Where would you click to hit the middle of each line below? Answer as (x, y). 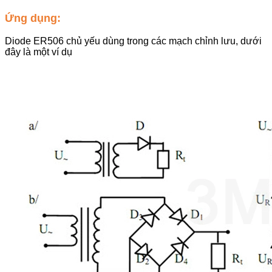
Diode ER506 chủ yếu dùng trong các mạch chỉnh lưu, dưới (133, 41)
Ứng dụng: (33, 18)
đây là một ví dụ (39, 52)
